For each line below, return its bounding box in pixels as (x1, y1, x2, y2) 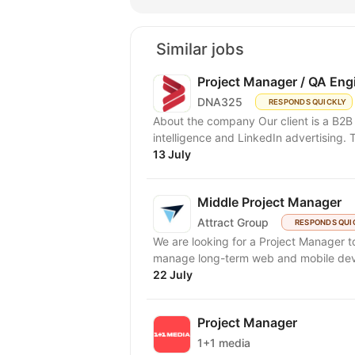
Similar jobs (156, 39, 244, 59)
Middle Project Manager (197, 193, 342, 210)
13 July (153, 147, 191, 161)
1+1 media (197, 336, 250, 350)
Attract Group (197, 216, 269, 230)
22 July (153, 267, 193, 281)
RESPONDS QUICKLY (268, 97, 347, 106)
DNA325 (197, 95, 242, 109)
